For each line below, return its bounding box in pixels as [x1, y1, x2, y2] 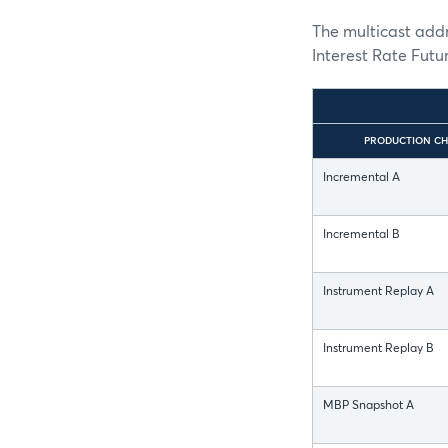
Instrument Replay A [323, 286, 434, 299]
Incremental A [323, 172, 400, 185]
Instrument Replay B [323, 343, 434, 356]
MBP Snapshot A [323, 400, 414, 413]
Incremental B [323, 229, 400, 242]
